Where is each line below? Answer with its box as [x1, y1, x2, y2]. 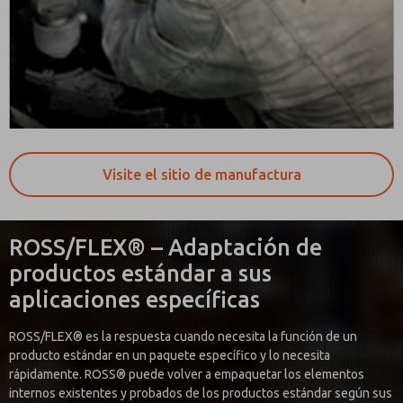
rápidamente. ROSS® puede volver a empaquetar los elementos [9, 367, 364, 382]
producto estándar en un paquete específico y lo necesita [9, 348, 330, 363]
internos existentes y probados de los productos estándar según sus [9, 386, 392, 401]
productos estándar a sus [9, 261, 272, 287]
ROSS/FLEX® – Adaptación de [9, 235, 322, 261]
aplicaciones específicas [9, 287, 260, 313]
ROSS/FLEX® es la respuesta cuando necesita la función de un [9, 329, 357, 345]
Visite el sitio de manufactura [102, 166, 301, 184]
